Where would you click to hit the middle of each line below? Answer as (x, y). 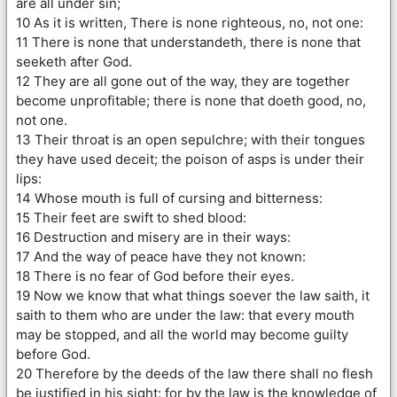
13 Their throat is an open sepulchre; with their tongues (191, 139)
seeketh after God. (74, 61)
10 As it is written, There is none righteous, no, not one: (190, 22)
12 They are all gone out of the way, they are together (183, 81)
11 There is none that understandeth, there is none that (188, 42)
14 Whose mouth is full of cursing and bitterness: (169, 198)
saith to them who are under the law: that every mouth (185, 315)
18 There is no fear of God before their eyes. (155, 276)
